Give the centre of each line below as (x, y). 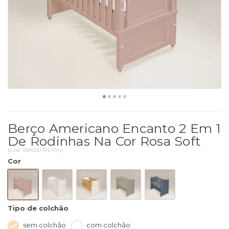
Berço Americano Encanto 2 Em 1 (114, 128)
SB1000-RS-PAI (42, 150)
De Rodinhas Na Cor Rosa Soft (104, 141)
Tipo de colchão (38, 208)
